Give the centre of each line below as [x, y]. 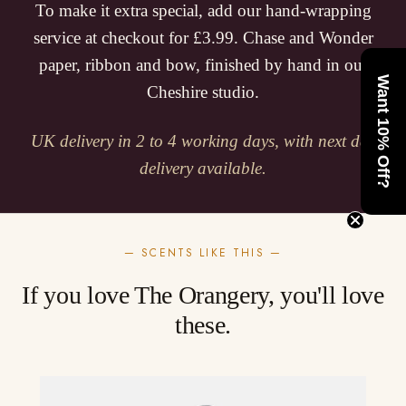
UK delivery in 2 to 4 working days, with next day [203, 140]
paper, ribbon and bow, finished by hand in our [203, 64]
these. [203, 324]
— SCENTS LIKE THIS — [203, 252]
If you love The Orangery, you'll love [203, 295]
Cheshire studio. [203, 92]
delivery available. [203, 168]
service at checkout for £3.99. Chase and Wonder [203, 37]
